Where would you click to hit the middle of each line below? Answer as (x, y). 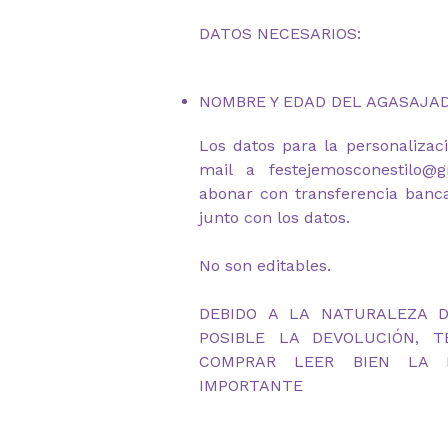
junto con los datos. (274, 217)
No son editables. (265, 265)
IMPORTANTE (251, 385)
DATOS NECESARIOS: (280, 33)
